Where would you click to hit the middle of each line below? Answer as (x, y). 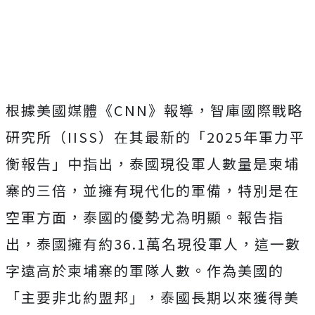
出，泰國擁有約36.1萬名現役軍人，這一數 (153, 244)
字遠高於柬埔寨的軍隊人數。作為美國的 (145, 270)
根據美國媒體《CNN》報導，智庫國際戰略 (154, 110)
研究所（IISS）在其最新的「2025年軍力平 (155, 137)
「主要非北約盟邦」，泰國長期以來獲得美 (153, 297)
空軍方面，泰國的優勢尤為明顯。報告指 (145, 217)
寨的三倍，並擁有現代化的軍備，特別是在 (153, 190)
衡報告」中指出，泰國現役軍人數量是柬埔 (153, 163)
